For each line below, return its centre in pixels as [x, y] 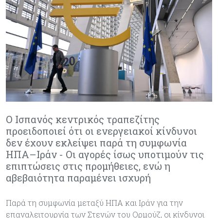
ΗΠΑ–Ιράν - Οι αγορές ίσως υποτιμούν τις [105, 154]
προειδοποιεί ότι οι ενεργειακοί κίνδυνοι [101, 131]
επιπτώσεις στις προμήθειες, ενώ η [88, 166]
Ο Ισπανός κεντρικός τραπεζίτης [83, 119]
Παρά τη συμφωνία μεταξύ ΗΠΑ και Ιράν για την [94, 203]
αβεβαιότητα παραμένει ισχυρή [78, 178]
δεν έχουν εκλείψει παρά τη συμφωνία [96, 143]
